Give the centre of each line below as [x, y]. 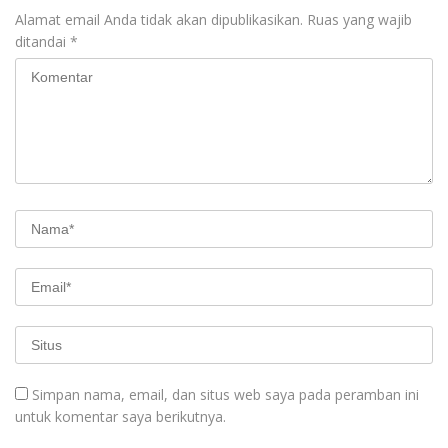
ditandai [42, 42]
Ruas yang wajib [359, 20]
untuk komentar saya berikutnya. [120, 417]
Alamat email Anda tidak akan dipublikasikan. [159, 20]
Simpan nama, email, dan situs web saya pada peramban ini [225, 395]
